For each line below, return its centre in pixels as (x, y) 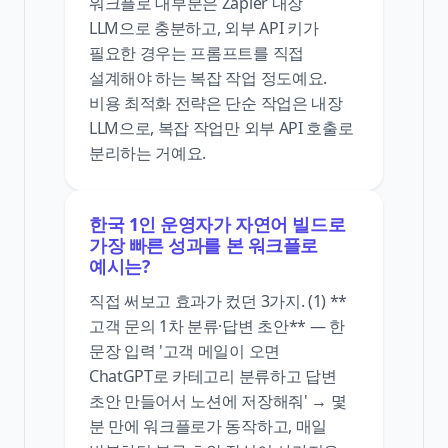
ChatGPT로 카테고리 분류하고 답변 (213, 375)
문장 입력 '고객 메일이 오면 (184, 350)
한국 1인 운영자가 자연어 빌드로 (217, 223)
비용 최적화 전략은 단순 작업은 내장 (216, 102)
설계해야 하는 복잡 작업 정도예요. (208, 77)
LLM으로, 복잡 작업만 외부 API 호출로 (221, 127)
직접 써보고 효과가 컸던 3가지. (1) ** (218, 300)
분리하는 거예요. (148, 152)
